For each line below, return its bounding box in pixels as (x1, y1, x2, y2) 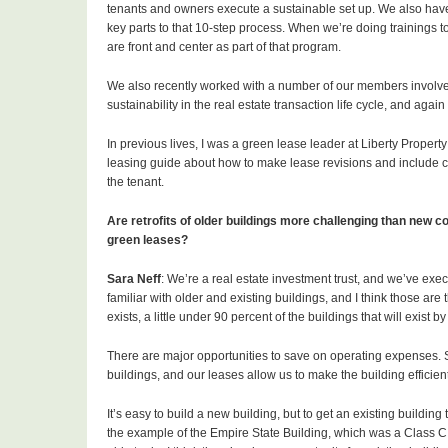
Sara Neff (107, 272, 161, 287)
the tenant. (107, 175, 164, 190)
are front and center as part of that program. (107, 40, 341, 55)
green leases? (107, 233, 191, 248)
